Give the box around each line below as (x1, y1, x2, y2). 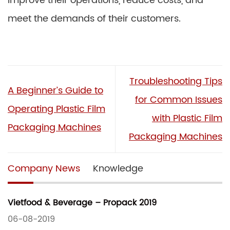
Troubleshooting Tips (129, 73, 222, 89)
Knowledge (93, 161, 143, 176)
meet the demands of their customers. (8, 11, 181, 26)
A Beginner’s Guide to (8, 83, 103, 98)
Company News (8, 161, 80, 176)
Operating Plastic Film (8, 101, 105, 117)
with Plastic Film (152, 110, 222, 126)
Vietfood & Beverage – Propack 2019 (8, 196, 157, 210)
